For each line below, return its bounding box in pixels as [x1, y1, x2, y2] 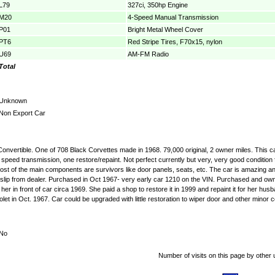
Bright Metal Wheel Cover [128, 25, 203, 33]
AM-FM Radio [128, 50, 169, 58]
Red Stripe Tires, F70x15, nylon [128, 37, 222, 45]
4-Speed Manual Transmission [128, 13, 219, 21]
